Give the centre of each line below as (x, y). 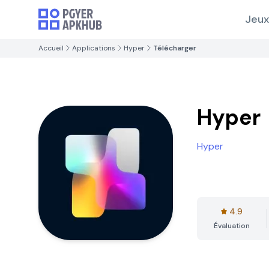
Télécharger (175, 48)
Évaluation (232, 226)
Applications (94, 48)
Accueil (51, 48)
